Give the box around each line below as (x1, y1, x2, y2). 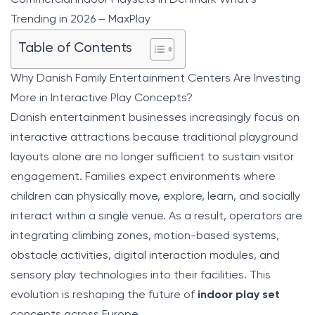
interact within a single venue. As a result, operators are (11, 210, 302, 222)
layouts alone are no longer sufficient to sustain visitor (11, 151, 294, 163)
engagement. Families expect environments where (11, 171, 276, 183)
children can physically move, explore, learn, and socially (11, 191, 300, 202)
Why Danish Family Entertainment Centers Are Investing (11, 72, 301, 84)
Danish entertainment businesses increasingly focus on (11, 112, 300, 124)
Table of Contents (18, 41, 132, 56)
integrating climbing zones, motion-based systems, (11, 230, 279, 242)
